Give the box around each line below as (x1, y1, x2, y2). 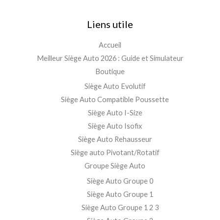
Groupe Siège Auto (84, 162, 145, 170)
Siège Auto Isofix (88, 122, 142, 131)
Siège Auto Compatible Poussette (61, 95, 169, 104)
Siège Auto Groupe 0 (86, 176, 153, 185)
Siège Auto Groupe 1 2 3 (81, 203, 159, 212)
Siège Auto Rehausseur (78, 135, 152, 144)
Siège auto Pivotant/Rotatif (70, 148, 160, 157)
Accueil (99, 40, 121, 49)
